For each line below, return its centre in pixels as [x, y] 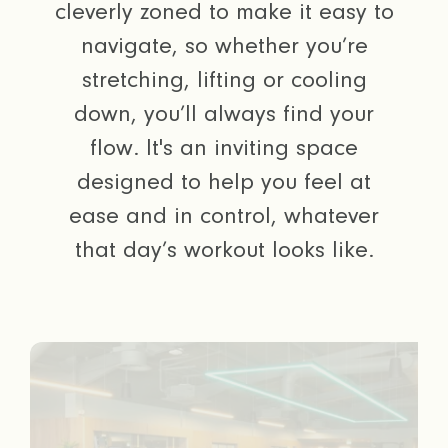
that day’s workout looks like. [224, 250]
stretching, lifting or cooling [224, 80]
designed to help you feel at [224, 182]
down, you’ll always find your [224, 114]
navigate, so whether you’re [224, 46]
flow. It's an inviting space [224, 148]
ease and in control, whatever [224, 216]
